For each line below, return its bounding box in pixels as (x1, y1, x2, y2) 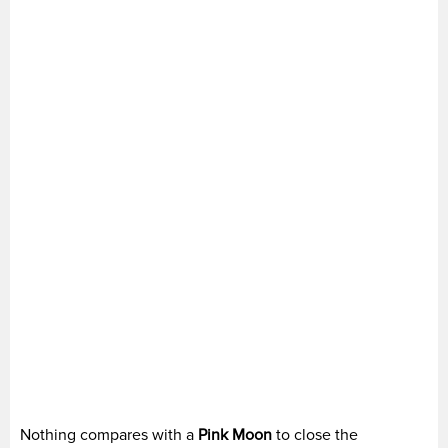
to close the (276, 424, 358, 445)
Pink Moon (198, 424, 276, 445)
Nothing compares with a (20, 424, 198, 445)
